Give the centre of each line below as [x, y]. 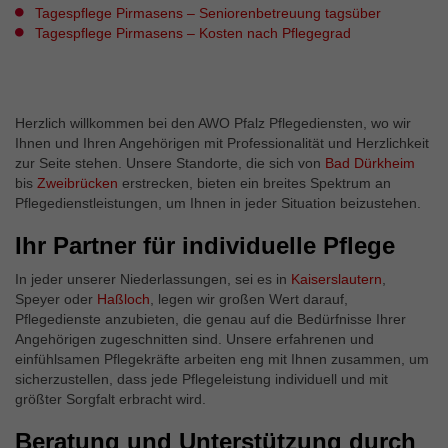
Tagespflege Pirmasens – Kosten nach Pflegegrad [193, 33]
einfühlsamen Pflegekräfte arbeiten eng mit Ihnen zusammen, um [222, 359]
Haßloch [123, 299]
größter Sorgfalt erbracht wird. [110, 399]
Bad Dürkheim [370, 163]
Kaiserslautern [336, 279]
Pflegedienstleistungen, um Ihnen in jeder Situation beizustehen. [218, 203]
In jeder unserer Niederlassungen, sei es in [153, 279]
